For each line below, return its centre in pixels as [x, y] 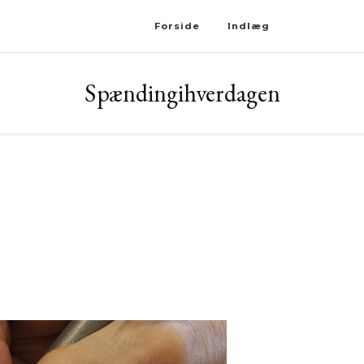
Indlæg [248, 26]
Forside [177, 26]
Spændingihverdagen [182, 93]
